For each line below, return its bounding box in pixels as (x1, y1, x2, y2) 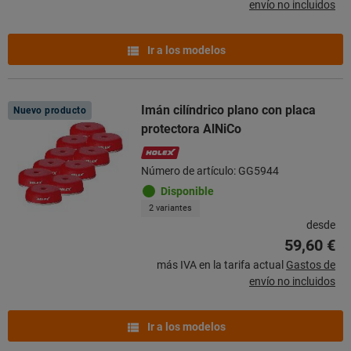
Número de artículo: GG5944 (141, 164, 279, 177)
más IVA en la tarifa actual (157, 258, 284, 271)
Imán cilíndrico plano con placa (141, 102, 316, 118)
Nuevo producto (13, 104, 87, 116)
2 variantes (149, 202, 192, 213)
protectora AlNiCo (141, 121, 241, 136)
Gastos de (286, 258, 335, 271)
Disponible (161, 184, 214, 197)
